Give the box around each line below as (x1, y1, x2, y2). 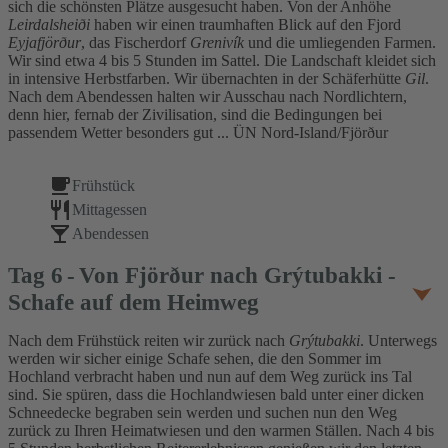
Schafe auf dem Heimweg (8, 289, 259, 316)
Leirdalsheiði (8, 16, 94, 34)
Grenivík (190, 34, 248, 52)
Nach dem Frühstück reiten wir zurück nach (8, 332, 289, 350)
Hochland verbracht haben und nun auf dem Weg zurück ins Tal (8, 368, 412, 386)
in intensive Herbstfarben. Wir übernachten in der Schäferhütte (8, 70, 405, 88)
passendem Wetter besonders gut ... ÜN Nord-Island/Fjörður (8, 124, 388, 142)
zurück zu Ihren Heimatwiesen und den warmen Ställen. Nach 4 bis (8, 422, 434, 440)
